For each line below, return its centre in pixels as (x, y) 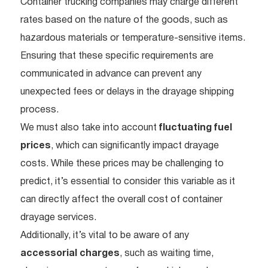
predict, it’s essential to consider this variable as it (128, 182)
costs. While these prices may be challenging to (122, 164)
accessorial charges (70, 254)
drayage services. (58, 218)
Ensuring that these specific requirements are (117, 57)
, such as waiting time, (167, 254)
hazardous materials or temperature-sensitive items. (133, 39)
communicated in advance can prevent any (111, 74)
